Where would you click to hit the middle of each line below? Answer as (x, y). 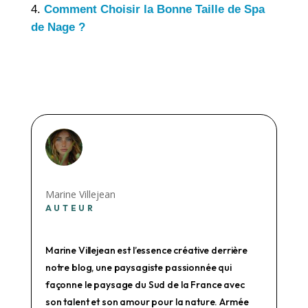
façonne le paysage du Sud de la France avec (145, 284)
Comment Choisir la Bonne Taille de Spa (154, 10)
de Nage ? (58, 27)
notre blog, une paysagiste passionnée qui (139, 267)
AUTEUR (70, 208)
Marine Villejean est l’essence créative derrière (146, 250)
